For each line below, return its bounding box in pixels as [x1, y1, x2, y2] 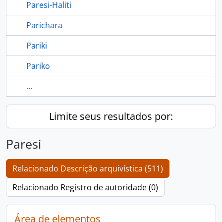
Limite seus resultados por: [49, 110, 173, 123]
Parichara [26, 20, 62, 31]
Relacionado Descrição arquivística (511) [12, 163, 163, 174]
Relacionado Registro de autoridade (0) [12, 182, 158, 193]
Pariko [26, 60, 50, 71]
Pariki [26, 40, 47, 51]
